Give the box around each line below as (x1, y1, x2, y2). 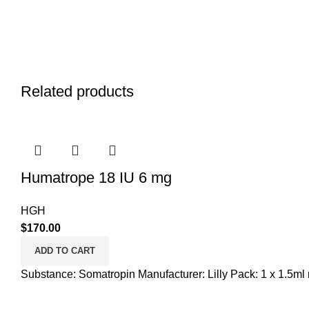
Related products (21, 83, 134, 100)
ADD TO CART (34, 246, 95, 256)
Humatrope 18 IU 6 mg (21, 169, 172, 186)
